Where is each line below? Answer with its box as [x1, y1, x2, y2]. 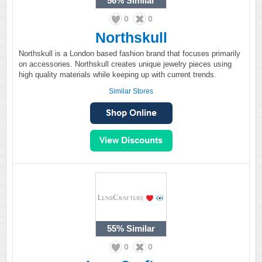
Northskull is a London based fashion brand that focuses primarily [19, 49, 240, 58]
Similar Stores [109, 87, 153, 95]
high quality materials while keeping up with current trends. [19, 70, 216, 79]
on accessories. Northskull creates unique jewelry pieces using [19, 60, 232, 68]
